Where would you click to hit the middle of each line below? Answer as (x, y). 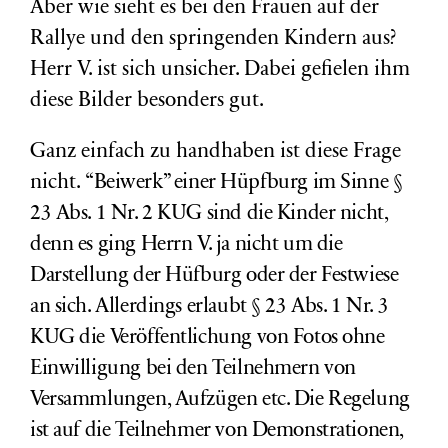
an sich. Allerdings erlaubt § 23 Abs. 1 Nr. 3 (209, 307)
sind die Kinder (271, 214)
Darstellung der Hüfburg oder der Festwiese (214, 276)
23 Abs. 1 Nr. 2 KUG (118, 214)
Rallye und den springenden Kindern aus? (213, 39)
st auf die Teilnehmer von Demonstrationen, (219, 431)
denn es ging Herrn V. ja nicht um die (186, 245)
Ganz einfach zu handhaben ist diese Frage (215, 152)
